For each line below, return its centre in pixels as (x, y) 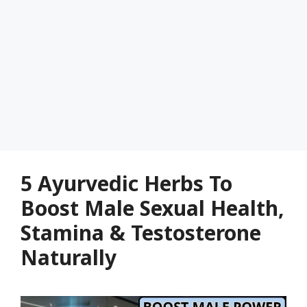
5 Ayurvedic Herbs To (126, 183)
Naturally (69, 257)
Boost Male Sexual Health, (152, 208)
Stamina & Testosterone (141, 233)
